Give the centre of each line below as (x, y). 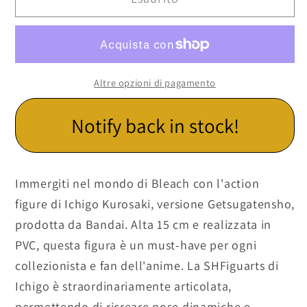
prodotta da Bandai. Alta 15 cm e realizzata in (144, 225)
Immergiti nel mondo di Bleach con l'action (137, 184)
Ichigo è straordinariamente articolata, (124, 286)
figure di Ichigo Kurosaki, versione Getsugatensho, (155, 204)
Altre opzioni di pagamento (155, 83)
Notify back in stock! (155, 126)
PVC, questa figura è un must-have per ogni (136, 245)
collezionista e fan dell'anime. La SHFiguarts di (147, 266)
